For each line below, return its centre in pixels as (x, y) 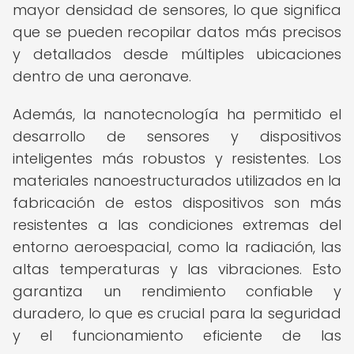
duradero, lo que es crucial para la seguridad (177, 313)
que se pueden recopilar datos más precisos (177, 32)
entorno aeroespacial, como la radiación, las (177, 247)
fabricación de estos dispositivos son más (177, 203)
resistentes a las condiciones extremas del (177, 225)
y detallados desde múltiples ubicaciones (177, 54)
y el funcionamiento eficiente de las (177, 335)
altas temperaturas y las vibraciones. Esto (177, 269)
